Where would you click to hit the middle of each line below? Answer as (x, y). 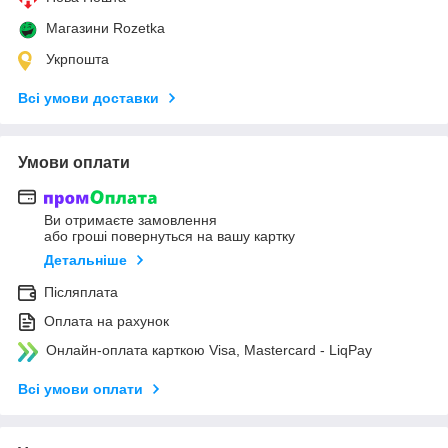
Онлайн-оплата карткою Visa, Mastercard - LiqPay (209, 350)
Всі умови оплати (80, 389)
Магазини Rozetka (105, 27)
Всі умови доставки (88, 97)
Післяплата (81, 292)
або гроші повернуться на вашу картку (169, 236)
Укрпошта (77, 58)
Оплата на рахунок (106, 321)
